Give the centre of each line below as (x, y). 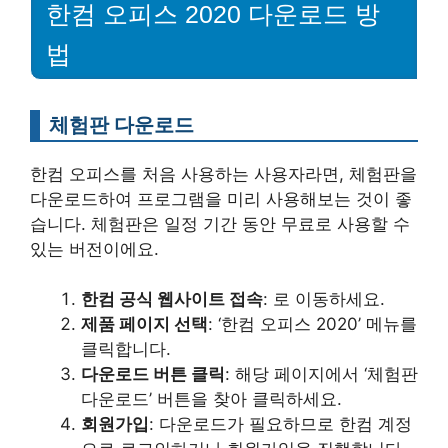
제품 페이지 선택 (144, 324)
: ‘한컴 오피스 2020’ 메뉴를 (312, 324)
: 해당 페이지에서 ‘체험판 (321, 374)
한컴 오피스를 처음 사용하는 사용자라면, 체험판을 (223, 173)
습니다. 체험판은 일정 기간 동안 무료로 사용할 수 (220, 223)
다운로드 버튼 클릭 (153, 374)
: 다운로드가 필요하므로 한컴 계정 (280, 424)
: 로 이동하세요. (324, 299)
